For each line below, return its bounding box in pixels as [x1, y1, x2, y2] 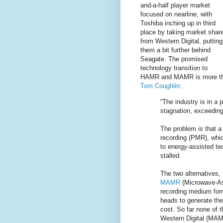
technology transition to [140, 64, 208, 72]
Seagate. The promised [140, 55, 208, 63]
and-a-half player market [140, 1, 210, 9]
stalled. [160, 151, 181, 159]
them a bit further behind [140, 46, 211, 54]
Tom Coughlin [140, 82, 180, 90]
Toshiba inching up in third [140, 19, 216, 27]
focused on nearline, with [140, 10, 212, 18]
